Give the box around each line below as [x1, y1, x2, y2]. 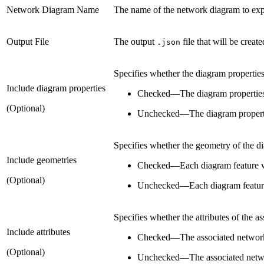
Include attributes [6, 227, 70, 237]
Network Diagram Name [6, 5, 99, 15]
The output [114, 37, 157, 47]
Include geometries [6, 155, 77, 166]
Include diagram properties [6, 83, 105, 94]
